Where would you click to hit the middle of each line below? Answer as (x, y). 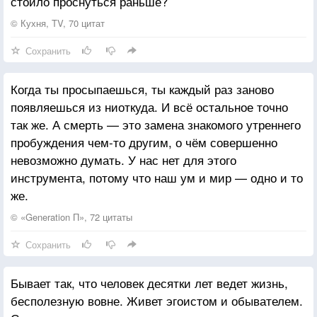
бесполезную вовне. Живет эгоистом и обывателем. (157, 300)
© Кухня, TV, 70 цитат (58, 23)
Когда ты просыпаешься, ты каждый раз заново (142, 88)
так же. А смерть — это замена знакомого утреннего (156, 124)
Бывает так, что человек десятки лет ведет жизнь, (149, 282)
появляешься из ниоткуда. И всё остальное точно (149, 106)
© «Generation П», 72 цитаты (71, 217)
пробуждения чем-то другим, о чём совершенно (144, 142)
